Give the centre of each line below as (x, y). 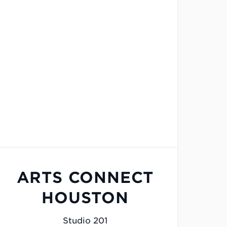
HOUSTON (85, 198)
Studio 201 (85, 221)
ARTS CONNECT (85, 178)
